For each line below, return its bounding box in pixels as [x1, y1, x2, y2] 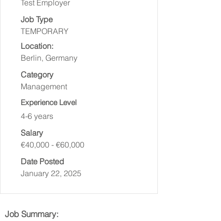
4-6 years [21, 111, 53, 121]
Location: [21, 41, 53, 51]
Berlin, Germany [21, 53, 77, 63]
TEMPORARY [21, 26, 69, 36]
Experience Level [21, 98, 76, 107]
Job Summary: [5, 209, 59, 219]
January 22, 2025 [21, 168, 81, 178]
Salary [21, 128, 43, 138]
